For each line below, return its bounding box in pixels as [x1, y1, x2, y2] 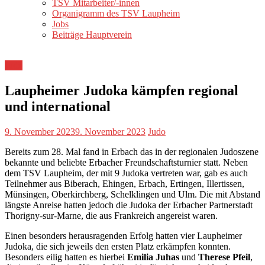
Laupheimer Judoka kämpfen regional [5, 82, 238, 98]
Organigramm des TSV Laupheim [52, 8, 180, 18]
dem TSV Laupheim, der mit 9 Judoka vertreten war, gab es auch [5, 167, 248, 178]
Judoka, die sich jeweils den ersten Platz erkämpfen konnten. [5, 241, 231, 251]
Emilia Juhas [127, 251, 179, 262]
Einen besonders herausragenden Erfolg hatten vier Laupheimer [5, 230, 242, 241]
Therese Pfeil [198, 251, 250, 262]
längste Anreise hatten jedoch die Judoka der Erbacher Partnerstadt [5, 199, 253, 210]
